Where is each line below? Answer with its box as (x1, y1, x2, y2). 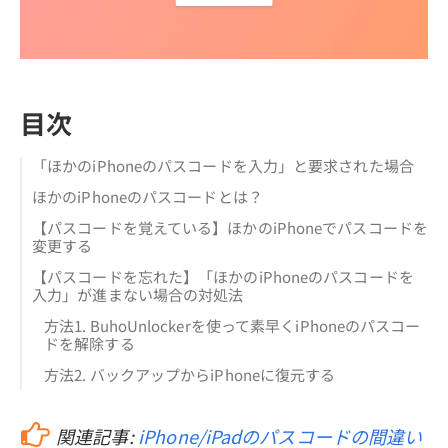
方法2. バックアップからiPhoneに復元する (44, 363, 336, 385)
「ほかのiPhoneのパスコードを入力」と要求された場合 (32, 154, 414, 176)
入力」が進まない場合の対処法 (32, 283, 244, 305)
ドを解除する (44, 332, 135, 354)
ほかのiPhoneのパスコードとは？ (32, 185, 263, 207)
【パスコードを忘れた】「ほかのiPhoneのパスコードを (32, 265, 414, 287)
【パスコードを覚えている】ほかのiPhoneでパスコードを (32, 216, 428, 238)
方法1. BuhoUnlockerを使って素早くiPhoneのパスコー (44, 314, 421, 336)
